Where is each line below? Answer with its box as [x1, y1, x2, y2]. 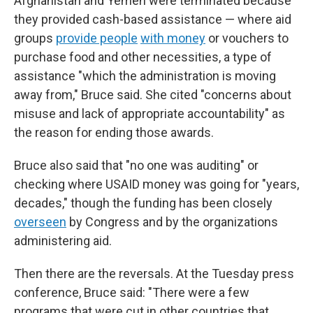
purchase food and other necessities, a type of [14, 50, 272, 64]
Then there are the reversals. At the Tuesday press [14, 266, 294, 281]
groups [14, 31, 53, 45]
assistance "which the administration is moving [14, 68, 276, 83]
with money [140, 31, 205, 45]
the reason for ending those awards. [14, 125, 214, 140]
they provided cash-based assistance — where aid [14, 12, 291, 27]
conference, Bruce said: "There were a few [14, 285, 249, 300]
